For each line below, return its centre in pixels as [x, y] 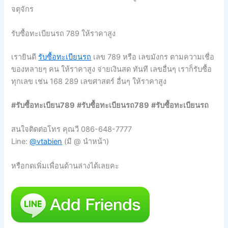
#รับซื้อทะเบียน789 [43, 105]
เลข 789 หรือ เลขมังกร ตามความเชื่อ [153, 57]
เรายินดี [25, 57]
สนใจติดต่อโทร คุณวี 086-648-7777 [72, 130]
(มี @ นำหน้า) [86, 142]
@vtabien [46, 142]
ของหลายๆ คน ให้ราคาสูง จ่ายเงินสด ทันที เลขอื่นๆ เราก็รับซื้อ [112, 69]
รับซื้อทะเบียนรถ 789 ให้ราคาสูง [64, 33]
